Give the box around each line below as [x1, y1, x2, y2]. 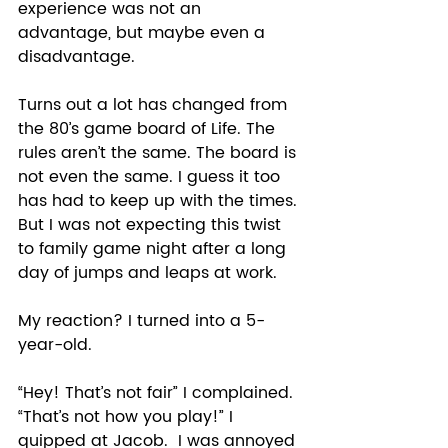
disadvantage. [18, 43, 135, 70]
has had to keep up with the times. [18, 187, 302, 214]
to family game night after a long [18, 235, 291, 262]
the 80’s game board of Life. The [18, 115, 280, 142]
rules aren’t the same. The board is [18, 139, 301, 166]
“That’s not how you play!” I [18, 403, 238, 430]
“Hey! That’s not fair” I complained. [18, 379, 298, 406]
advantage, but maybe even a [18, 19, 270, 46]
